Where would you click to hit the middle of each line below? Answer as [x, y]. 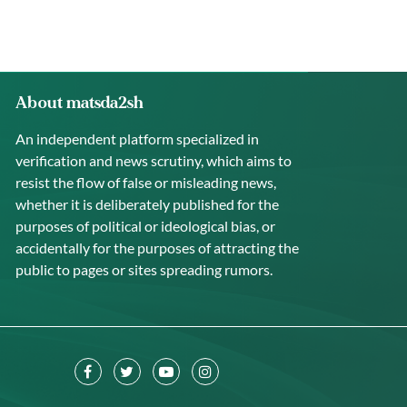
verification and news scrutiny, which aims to [153, 160]
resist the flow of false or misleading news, [145, 182]
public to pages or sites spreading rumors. [144, 269]
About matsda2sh [79, 103]
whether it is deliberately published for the [147, 203]
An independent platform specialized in [137, 138]
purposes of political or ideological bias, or [145, 225]
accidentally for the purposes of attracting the [157, 247]
